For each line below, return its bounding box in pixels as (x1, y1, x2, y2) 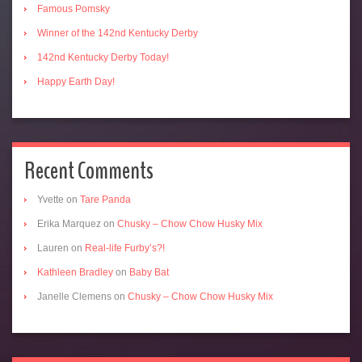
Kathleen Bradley (37, 267, 113, 279)
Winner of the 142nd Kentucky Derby (37, 27, 198, 40)
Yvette (37, 194, 64, 206)
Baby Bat (129, 267, 169, 279)
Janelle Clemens (37, 291, 112, 303)
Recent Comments (24, 154, 154, 188)
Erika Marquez (37, 218, 101, 230)
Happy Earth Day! (37, 76, 115, 88)
